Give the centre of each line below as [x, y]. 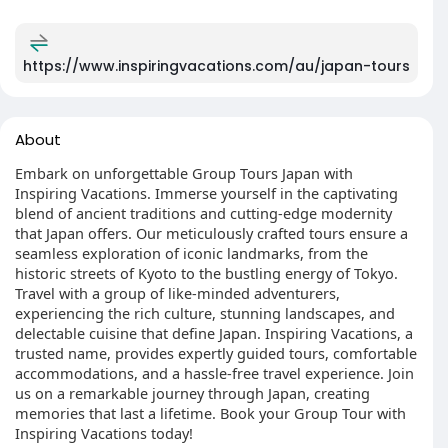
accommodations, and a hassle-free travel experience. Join [214, 373]
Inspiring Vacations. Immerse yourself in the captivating [206, 193]
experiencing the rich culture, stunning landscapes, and [205, 313]
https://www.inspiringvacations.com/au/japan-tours [216, 66]
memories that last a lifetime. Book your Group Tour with [210, 413]
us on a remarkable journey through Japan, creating [192, 393]
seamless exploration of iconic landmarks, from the [191, 253]
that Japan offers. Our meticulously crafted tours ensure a [211, 233]
